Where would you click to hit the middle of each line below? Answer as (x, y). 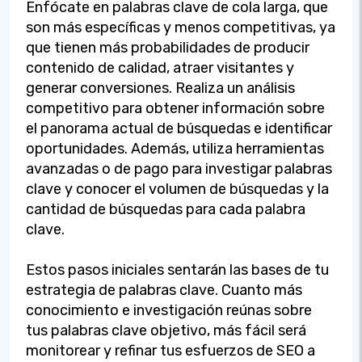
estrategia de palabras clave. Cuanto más (164, 290)
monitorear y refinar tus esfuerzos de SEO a (170, 350)
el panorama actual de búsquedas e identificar (179, 128)
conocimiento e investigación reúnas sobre (169, 310)
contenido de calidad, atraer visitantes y (160, 67)
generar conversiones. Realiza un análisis (160, 88)
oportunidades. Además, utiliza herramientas (175, 148)
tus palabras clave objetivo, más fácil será (166, 330)
